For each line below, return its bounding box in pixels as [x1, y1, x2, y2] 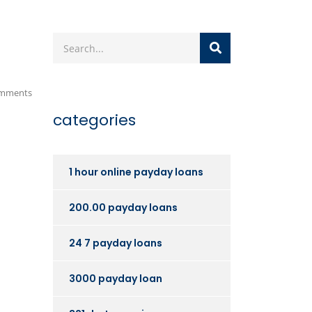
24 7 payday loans [69, 236, 162, 250]
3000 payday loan [69, 272, 162, 286]
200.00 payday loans [69, 201, 178, 214]
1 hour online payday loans [69, 165, 203, 179]
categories [53, 109, 136, 131]
